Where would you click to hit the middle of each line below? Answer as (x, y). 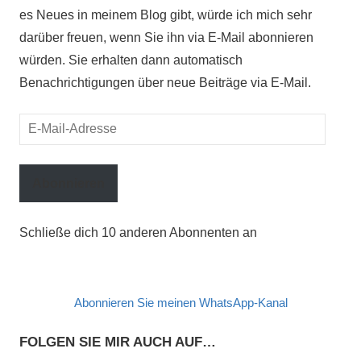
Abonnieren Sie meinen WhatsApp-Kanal (180, 303)
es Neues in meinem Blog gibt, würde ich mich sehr (166, 15)
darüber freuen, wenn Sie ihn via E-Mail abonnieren (166, 37)
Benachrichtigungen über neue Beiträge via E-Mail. (165, 82)
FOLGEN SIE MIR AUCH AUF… (118, 342)
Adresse (42, 168)
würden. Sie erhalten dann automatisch (131, 60)
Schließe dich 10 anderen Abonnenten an (138, 233)
